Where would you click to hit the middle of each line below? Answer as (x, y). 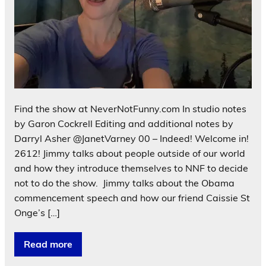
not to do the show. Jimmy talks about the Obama (124, 183)
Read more (48, 244)
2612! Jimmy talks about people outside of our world (130, 153)
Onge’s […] (37, 212)
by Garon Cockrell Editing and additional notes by (124, 123)
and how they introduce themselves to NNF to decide (131, 168)
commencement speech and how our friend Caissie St (132, 197)
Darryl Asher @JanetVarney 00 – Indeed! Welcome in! (132, 138)
